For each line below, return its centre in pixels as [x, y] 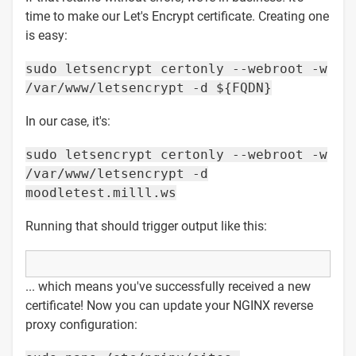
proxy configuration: [81, 324]
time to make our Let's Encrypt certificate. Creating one [177, 16]
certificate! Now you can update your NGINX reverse [169, 305]
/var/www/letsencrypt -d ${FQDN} [149, 87]
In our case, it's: [68, 121]
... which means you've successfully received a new [168, 286]
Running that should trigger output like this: [146, 226]
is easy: [46, 35]
